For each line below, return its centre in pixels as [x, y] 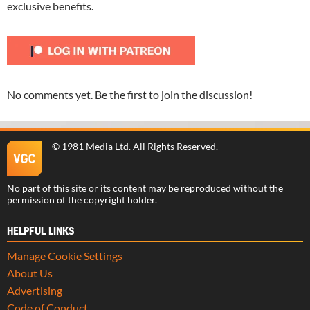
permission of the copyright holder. [82, 200]
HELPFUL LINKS [40, 231]
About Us [30, 273]
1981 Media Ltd [95, 146]
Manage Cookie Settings [65, 255]
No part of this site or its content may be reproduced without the [145, 188]
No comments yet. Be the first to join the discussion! [130, 94]
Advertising [35, 290]
